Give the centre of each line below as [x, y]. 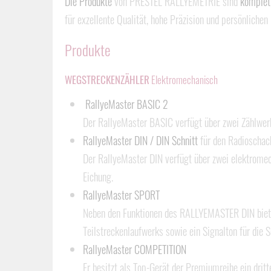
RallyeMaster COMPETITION [135, 249]
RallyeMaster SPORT [121, 195]
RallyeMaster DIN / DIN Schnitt [140, 140]
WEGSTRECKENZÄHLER [107, 80]
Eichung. [98, 177]
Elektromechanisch [184, 80]
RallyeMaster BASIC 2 [126, 104]
